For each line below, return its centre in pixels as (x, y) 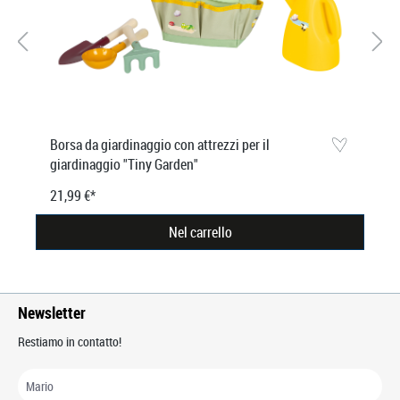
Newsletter (52, 312)
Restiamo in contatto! (70, 342)
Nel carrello (200, 232)
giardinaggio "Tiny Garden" (124, 164)
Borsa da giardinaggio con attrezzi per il (160, 144)
